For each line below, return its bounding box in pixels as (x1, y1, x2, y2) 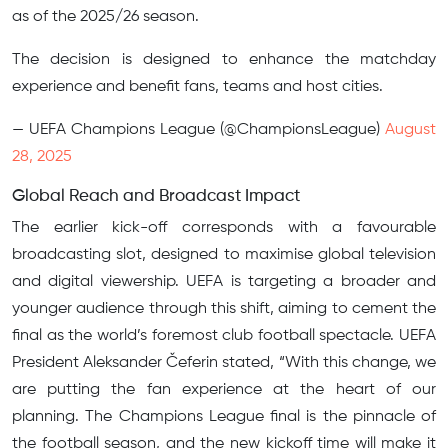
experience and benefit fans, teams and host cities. (12, 79, 383, 96)
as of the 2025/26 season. (12, 9, 199, 26)
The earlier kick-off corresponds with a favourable (12, 220, 436, 237)
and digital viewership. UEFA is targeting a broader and (12, 274, 436, 291)
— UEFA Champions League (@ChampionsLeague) (12, 122, 385, 139)
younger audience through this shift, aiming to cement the (12, 301, 436, 318)
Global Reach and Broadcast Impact (12, 188, 300, 206)
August (385, 122, 436, 139)
